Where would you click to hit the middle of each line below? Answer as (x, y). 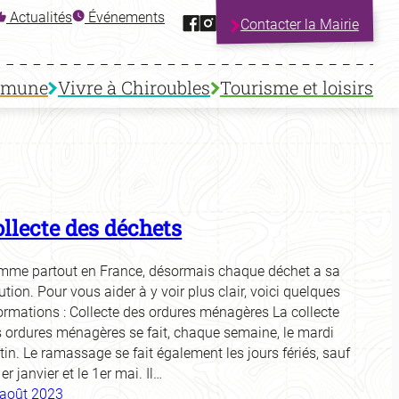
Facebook (227, 22)
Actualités (41, 18)
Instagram (246, 22)
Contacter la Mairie (299, 24)
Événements (126, 18)
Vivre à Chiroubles (134, 87)
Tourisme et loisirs (297, 87)
